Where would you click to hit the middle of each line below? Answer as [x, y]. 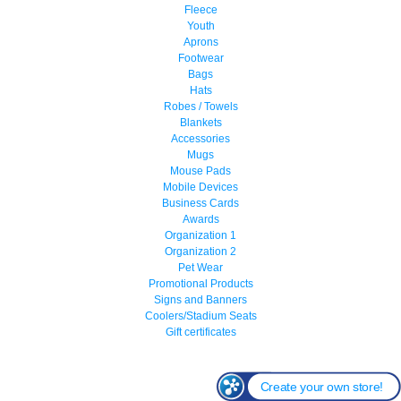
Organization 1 [200, 235]
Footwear [200, 58]
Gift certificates [200, 332]
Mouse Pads [200, 171]
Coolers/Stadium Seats [200, 316]
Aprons [200, 42]
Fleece [200, 9]
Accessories [200, 138]
